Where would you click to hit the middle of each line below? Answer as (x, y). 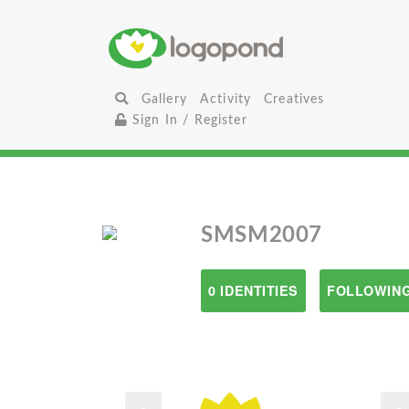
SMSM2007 (262, 236)
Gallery (164, 99)
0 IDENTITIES (254, 290)
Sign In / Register (187, 120)
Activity (225, 99)
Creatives (294, 99)
